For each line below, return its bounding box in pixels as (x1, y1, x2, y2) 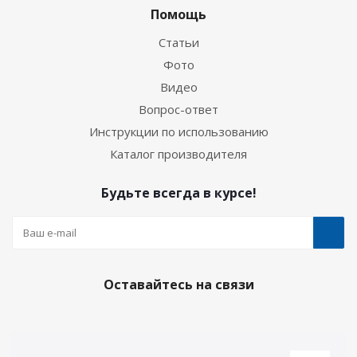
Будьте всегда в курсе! (100, 184, 257, 202)
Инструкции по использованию (88, 124, 269, 140)
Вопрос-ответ (139, 101, 218, 118)
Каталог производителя (110, 146, 247, 163)
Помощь (151, 6, 206, 24)
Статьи (158, 34, 199, 51)
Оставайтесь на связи (103, 276, 254, 294)
